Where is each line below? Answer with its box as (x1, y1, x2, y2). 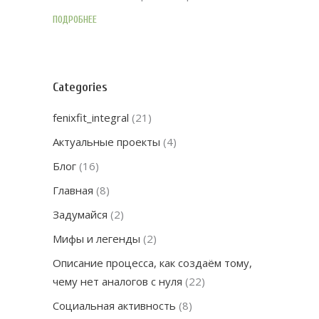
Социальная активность (53, 298, 176, 313)
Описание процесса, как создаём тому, (53, 255, 252, 270)
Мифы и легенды (53, 231, 140, 246)
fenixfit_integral (53, 110, 129, 125)
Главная (53, 182, 93, 197)
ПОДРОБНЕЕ (53, 14, 97, 25)
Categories (53, 79, 108, 95)
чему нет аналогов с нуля (53, 273, 182, 288)
